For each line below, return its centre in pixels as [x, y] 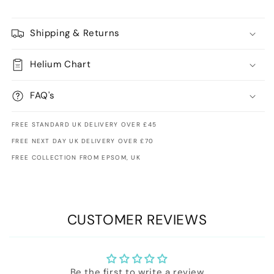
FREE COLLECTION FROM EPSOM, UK [76, 158]
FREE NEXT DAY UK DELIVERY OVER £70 [83, 141]
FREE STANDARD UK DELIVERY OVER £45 [84, 125]
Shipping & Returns [75, 33]
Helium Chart [61, 65]
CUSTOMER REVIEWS [137, 220]
